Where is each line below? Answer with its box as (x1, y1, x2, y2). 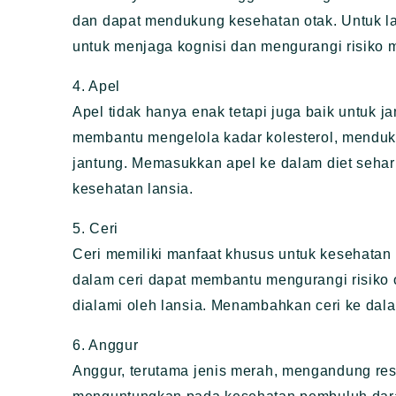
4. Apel (72, 79, 120, 95)
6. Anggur (72, 338, 139, 354)
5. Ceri (72, 221, 118, 237)
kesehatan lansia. (72, 181, 194, 197)
